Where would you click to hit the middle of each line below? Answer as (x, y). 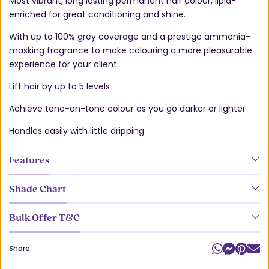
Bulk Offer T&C (44, 218)
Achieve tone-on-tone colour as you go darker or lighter (127, 108)
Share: (20, 248)
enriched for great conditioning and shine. (97, 14)
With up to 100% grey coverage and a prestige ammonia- (130, 36)
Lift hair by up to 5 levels (59, 86)
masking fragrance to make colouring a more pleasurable (131, 50)
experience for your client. (64, 64)
